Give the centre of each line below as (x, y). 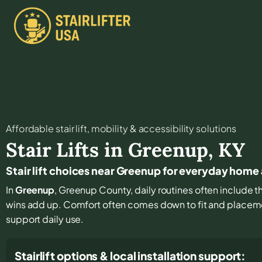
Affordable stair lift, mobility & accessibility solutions (121, 128)
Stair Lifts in (67, 149)
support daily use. (45, 219)
